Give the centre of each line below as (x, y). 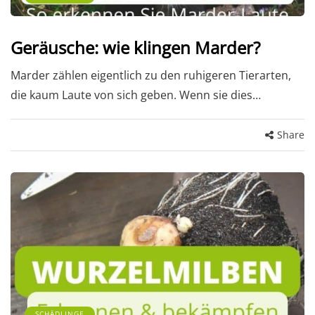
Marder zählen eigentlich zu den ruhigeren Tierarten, (151, 76)
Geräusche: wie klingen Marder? (135, 48)
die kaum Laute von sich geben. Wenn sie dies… (136, 95)
